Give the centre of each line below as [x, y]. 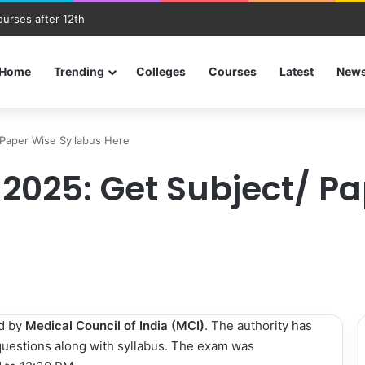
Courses [233, 71]
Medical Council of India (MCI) [115, 325]
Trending [79, 71]
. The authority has [258, 325]
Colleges [161, 71]
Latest [297, 71]
